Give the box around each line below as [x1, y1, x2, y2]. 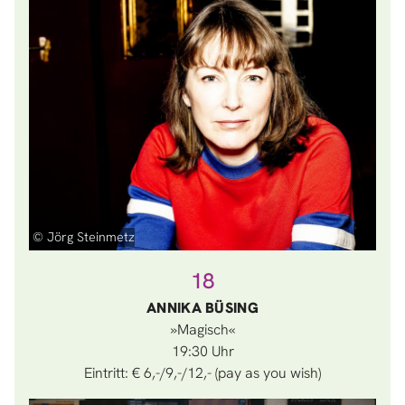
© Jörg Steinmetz [33, 229, 135, 245]
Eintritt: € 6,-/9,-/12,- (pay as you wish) [84, 363, 321, 382]
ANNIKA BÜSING [146, 298, 259, 317]
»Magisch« [170, 320, 235, 339]
